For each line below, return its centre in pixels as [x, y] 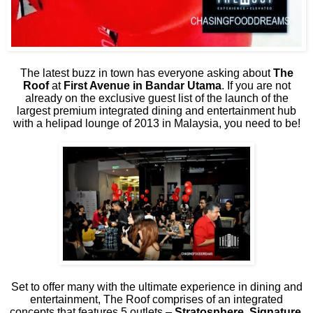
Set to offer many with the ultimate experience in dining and [156, 286]
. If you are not [256, 85]
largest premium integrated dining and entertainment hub [156, 110]
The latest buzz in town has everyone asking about [146, 73]
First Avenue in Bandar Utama [142, 85]
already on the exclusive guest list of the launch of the [156, 98]
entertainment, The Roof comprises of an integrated [156, 299]
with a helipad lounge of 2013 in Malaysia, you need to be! [156, 123]
